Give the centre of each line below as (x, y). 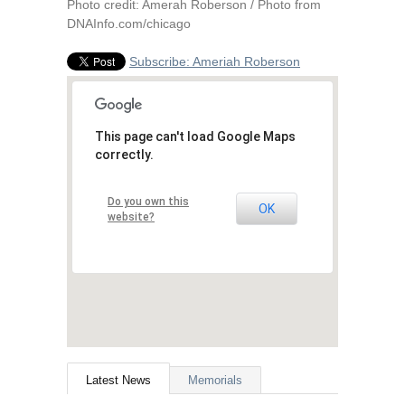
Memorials (215, 380)
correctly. (124, 155)
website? (131, 217)
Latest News (118, 380)
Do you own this (148, 202)
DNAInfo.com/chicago (129, 24)
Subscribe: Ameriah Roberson (215, 61)
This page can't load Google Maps (195, 137)
